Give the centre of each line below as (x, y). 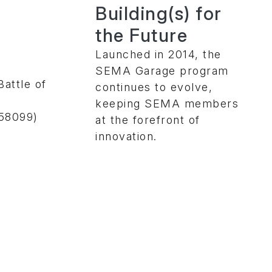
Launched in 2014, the (158, 54)
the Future (141, 35)
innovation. (126, 136)
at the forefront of (148, 120)
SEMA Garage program (162, 70)
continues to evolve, (154, 87)
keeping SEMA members (167, 103)
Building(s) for (159, 13)
